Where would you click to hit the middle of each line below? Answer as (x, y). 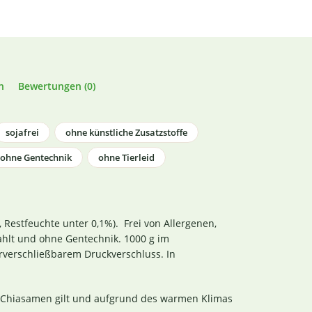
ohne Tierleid (126, 157)
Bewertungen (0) (57, 86)
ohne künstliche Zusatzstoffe (126, 132)
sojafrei (22, 132)
